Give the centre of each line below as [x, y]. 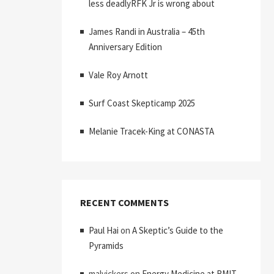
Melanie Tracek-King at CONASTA [151, 131]
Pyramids [106, 246]
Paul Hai [104, 230]
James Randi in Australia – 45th [147, 31]
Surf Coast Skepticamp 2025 [142, 103]
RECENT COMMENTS [124, 202]
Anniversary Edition [125, 47]
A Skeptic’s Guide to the [178, 230]
